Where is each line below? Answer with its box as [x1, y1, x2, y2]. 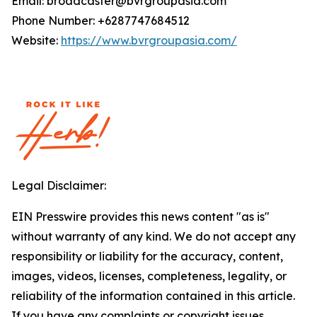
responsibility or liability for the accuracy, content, [11, 249, 283, 263]
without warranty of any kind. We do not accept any [11, 229, 296, 243]
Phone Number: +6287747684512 [11, 13, 190, 28]
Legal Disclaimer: [11, 178, 106, 192]
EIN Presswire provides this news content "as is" [11, 209, 270, 224]
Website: [11, 33, 61, 47]
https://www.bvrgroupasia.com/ [61, 33, 237, 47]
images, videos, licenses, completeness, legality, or [11, 269, 287, 283]
